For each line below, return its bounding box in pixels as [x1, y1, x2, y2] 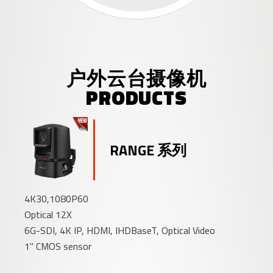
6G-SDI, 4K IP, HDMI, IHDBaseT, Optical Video [24, 222, 216, 238]
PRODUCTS [85, 83, 188, 113]
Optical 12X [24, 207, 73, 222]
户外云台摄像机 [66, 63, 207, 93]
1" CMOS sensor [24, 238, 92, 253]
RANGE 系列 [110, 138, 187, 161]
